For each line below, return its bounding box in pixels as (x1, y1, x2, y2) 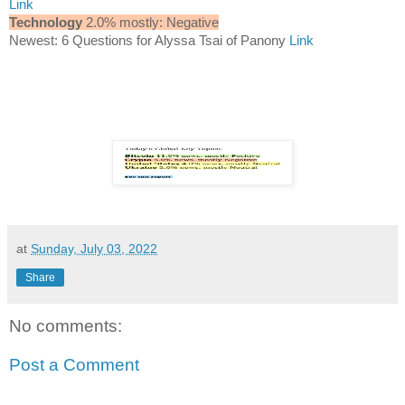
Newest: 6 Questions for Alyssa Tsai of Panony (9, 32, 289, 48)
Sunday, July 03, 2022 (31, 240, 157, 256)
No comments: (9, 316, 122, 335)
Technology (9, 14, 82, 30)
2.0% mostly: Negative (82, 14, 219, 30)
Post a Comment (9, 355, 139, 375)
